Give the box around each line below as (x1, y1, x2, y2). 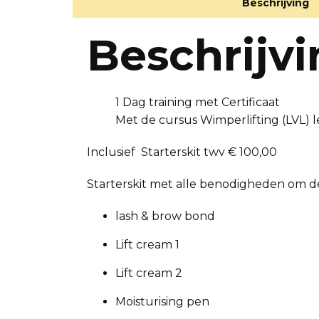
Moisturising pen (115, 295, 209, 308)
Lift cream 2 (115, 266, 182, 280)
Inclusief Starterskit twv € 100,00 (87, 145, 277, 159)
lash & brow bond (115, 209, 215, 223)
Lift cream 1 (115, 238, 179, 251)
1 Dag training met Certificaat (115, 95, 280, 109)
